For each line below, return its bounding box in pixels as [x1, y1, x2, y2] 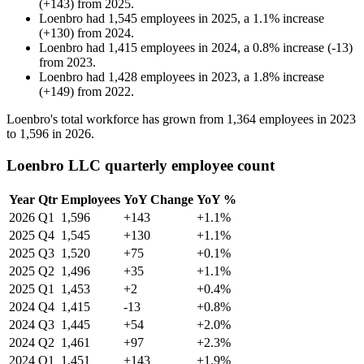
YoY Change [123, 192, 193, 206]
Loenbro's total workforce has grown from [6, 112, 227, 127]
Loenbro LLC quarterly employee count [6, 156, 275, 174]
